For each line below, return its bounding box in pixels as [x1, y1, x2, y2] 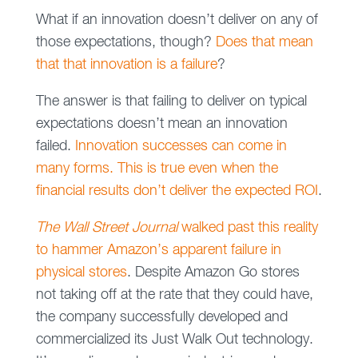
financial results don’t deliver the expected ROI [35, 184, 318, 198]
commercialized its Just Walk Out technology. [35, 332, 313, 347]
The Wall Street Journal [35, 221, 177, 235]
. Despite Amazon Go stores [126, 265, 300, 280]
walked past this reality [177, 221, 318, 235]
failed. [35, 139, 75, 153]
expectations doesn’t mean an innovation [35, 117, 288, 131]
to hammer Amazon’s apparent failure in [35, 243, 281, 257]
